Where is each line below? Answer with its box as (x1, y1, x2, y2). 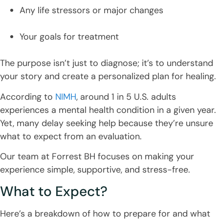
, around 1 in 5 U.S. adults (76, 90, 176, 103)
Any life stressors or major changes (20, 4, 163, 17)
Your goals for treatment (20, 31, 119, 43)
